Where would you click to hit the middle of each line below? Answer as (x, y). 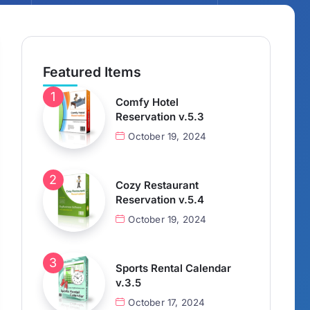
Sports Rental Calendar (173, 268)
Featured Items (92, 72)
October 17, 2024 (167, 303)
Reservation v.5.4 (160, 200)
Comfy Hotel (147, 102)
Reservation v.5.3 (160, 117)
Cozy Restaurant (157, 185)
